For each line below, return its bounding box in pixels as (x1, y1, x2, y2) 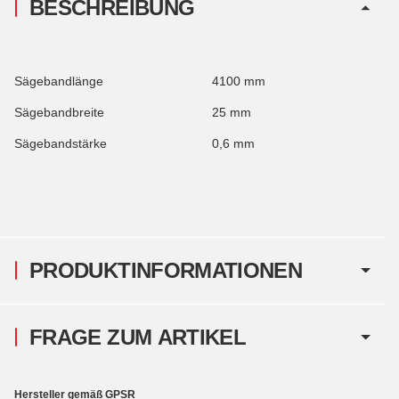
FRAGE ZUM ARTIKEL (29, 324, 247, 349)
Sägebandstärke (14, 135, 107, 151)
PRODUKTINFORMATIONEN (29, 257, 303, 282)
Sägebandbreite (14, 104, 104, 119)
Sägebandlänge (14, 73, 103, 88)
